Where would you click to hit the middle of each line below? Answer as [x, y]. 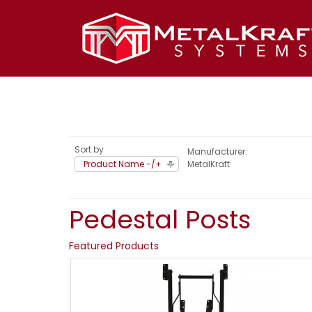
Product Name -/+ [123, 164]
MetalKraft [209, 164]
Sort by [89, 149]
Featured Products [114, 246]
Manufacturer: [217, 151]
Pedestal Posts [160, 220]
